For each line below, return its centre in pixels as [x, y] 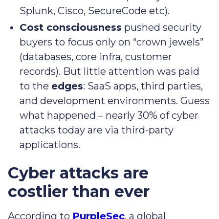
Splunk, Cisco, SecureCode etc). [95, 11]
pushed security [162, 28]
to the [35, 86]
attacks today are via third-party [97, 130]
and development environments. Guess [115, 101]
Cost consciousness [71, 28]
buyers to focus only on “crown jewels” [112, 42]
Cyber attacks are [78, 173]
